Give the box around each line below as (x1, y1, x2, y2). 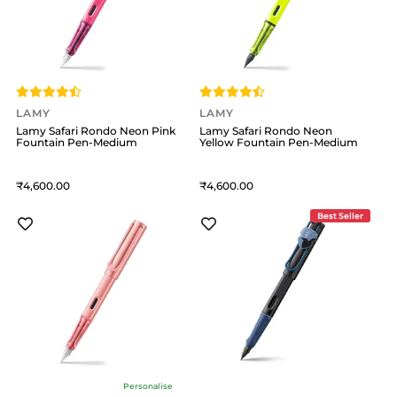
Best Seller (316, 211, 363, 222)
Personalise (122, 381, 173, 392)
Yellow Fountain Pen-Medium (199, 136, 359, 150)
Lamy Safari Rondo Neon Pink (16, 124, 175, 138)
